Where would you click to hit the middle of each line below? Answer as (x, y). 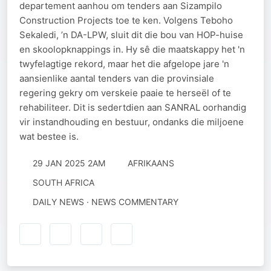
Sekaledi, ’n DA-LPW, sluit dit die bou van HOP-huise (131, 35)
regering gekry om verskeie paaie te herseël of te (125, 93)
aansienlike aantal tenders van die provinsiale (117, 78)
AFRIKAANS (151, 163)
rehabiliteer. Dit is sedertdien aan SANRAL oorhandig (133, 107)
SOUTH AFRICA (63, 182)
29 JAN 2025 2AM (69, 163)
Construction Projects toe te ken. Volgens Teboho (126, 20)
